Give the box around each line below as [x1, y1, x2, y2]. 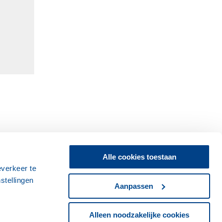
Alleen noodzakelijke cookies [89, 211, 189, 219]
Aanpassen [114, 181, 153, 190]
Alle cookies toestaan [102, 153, 176, 161]
